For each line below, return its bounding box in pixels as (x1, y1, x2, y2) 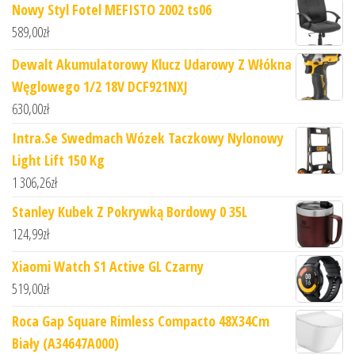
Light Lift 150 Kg (12, 150, 105, 170)
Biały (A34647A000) (12, 333, 119, 353)
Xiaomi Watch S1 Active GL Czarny (12, 256, 204, 276)
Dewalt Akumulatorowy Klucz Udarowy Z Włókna (12, 54, 292, 74)
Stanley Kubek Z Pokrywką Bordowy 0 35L (12, 201, 247, 221)
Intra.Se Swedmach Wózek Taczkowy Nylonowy (12, 128, 284, 147)
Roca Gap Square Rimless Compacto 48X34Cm (12, 311, 269, 330)
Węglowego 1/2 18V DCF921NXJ (12, 76, 188, 96)
